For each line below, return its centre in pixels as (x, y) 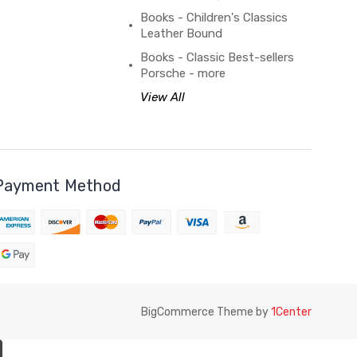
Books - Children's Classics (214, 18)
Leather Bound (181, 33)
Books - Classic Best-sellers (217, 57)
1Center (291, 312)
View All (162, 97)
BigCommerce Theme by (206, 312)
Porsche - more (182, 73)
